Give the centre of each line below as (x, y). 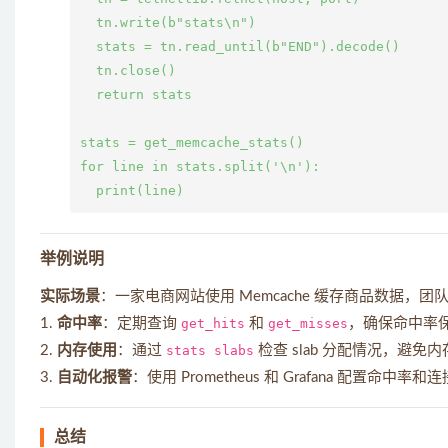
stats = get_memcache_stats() (192, 142)
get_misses (308, 323)
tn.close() (128, 70)
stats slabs (210, 350)
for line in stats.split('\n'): (200, 166)
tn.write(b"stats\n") (168, 22)
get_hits (213, 323)
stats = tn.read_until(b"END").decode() (240, 46)
